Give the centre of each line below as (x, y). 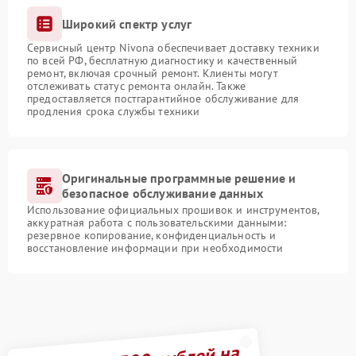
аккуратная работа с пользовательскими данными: (157, 222)
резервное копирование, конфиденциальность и (152, 235)
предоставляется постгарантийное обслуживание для (163, 99)
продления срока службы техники (114, 111)
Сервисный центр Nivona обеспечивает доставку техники (173, 48)
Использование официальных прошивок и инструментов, (173, 210)
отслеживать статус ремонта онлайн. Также (136, 86)
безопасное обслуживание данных (163, 193)
